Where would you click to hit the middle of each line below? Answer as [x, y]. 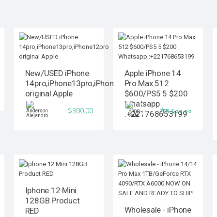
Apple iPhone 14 [153, 73]
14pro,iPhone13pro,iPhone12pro [82, 84]
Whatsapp [142, 104]
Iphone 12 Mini [51, 191]
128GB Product [52, 201]
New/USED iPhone [57, 73]
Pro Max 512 [147, 84]
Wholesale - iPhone [158, 210]
